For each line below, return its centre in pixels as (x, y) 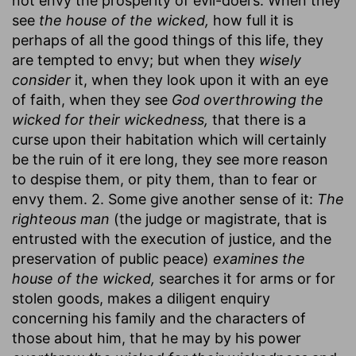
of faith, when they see (92, 99)
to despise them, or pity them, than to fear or (164, 179)
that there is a (257, 119)
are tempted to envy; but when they (135, 60)
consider (41, 79)
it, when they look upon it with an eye (199, 79)
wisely (280, 60)
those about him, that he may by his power (157, 338)
